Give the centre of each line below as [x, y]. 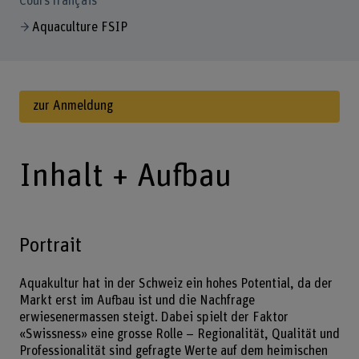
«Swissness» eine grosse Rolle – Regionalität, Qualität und [179, 334]
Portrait [50, 245]
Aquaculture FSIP [79, 27]
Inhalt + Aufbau [125, 177]
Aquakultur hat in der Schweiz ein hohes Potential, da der [175, 283]
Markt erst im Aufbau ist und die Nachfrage [137, 300]
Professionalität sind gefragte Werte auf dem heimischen [173, 351]
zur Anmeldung [73, 106]
